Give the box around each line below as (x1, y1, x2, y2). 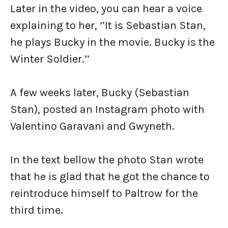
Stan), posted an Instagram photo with (10, 103, 205, 116)
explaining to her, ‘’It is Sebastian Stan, (10, 19, 206, 32)
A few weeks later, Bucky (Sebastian (10, 86, 189, 99)
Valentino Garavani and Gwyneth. (10, 120, 177, 133)
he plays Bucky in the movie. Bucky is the (10, 36, 215, 49)
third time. (10, 204, 66, 217)
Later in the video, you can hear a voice (10, 2, 202, 15)
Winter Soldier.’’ (10, 52, 90, 66)
